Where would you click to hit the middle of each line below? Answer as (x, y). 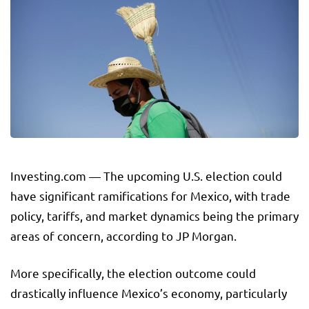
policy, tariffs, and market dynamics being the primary (154, 216)
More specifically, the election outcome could (133, 273)
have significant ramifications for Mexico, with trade (150, 196)
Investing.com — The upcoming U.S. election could (146, 176)
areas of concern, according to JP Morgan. (123, 236)
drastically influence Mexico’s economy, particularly (149, 293)
